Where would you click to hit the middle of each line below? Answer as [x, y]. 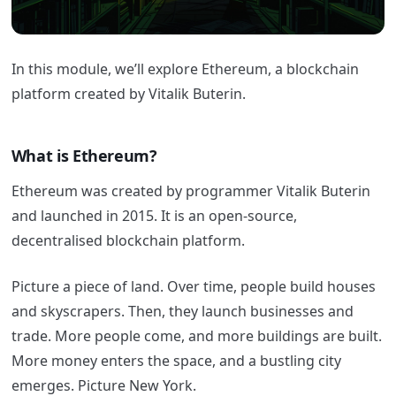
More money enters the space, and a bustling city [176, 360]
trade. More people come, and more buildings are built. [196, 335]
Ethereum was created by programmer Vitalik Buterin [190, 190]
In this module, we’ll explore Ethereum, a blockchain [185, 69]
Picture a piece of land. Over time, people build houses [193, 286]
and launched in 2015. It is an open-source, [154, 215]
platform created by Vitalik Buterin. [130, 94]
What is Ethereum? [86, 156]
